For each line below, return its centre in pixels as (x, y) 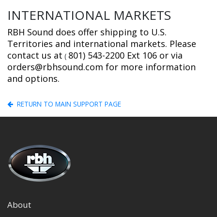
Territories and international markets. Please (102, 44)
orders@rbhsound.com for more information (101, 67)
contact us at (35, 55)
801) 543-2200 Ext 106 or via (127, 55)
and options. (33, 78)
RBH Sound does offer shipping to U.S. (87, 32)
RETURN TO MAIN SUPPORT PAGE (69, 104)
